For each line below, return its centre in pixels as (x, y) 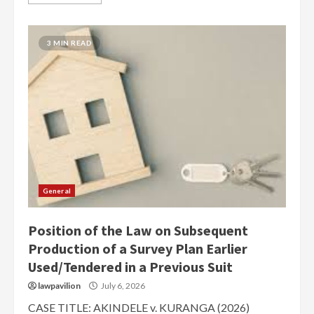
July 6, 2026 (122, 286)
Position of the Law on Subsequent (138, 230)
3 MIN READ (69, 43)
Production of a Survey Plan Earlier (138, 248)
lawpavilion (59, 286)
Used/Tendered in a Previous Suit (130, 267)
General (57, 191)
